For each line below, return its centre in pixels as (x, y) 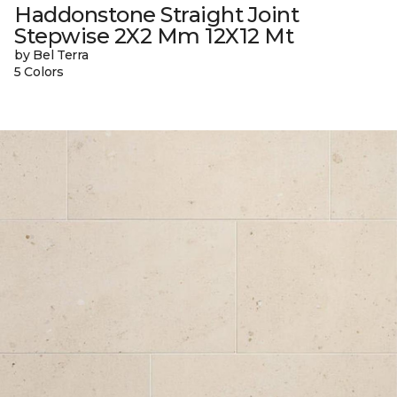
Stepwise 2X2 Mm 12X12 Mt (154, 36)
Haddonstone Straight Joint (157, 15)
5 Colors (39, 72)
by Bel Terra (51, 55)
